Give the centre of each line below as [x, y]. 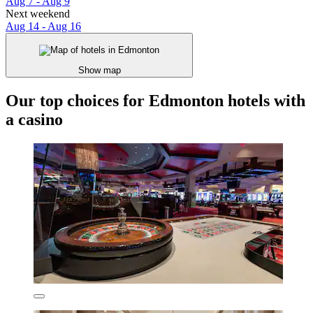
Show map [99, 70]
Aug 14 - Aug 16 [43, 27]
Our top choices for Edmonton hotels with [155, 100]
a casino [34, 119]
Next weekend [38, 14]
